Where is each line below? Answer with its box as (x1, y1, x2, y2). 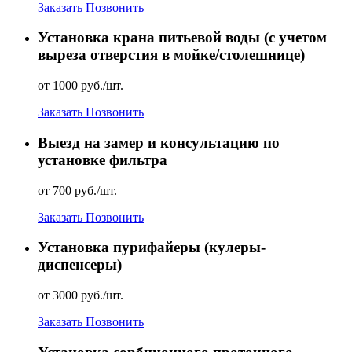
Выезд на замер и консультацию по (38, 134, 280, 151)
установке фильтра (38, 151, 167, 168)
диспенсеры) (38, 256, 122, 273)
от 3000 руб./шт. (38, 288, 123, 302)
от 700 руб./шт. (38, 183, 117, 197)
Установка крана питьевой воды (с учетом (38, 29, 327, 46)
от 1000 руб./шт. (38, 79, 123, 93)
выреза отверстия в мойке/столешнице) (38, 46, 305, 64)
